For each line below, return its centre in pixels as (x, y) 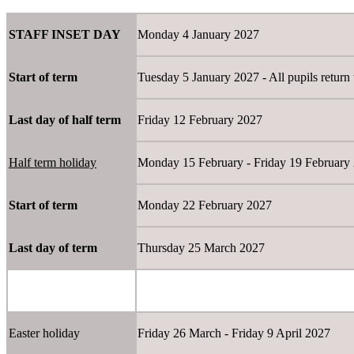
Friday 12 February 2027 (200, 120)
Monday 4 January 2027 (198, 35)
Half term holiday (53, 163)
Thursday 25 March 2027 (203, 248)
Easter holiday (44, 333)
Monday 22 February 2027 (205, 205)
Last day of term (53, 248)
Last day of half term (65, 120)
